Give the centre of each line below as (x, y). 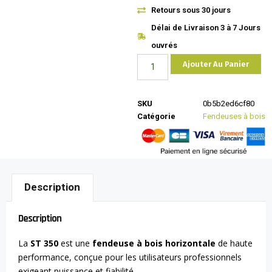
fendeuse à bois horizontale (154, 243)
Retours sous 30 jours (191, 10)
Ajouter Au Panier (216, 64)
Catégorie (157, 117)
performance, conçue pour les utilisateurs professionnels (130, 257)
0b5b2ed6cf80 (229, 104)
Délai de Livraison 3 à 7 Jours (206, 28)
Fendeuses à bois (234, 117)
